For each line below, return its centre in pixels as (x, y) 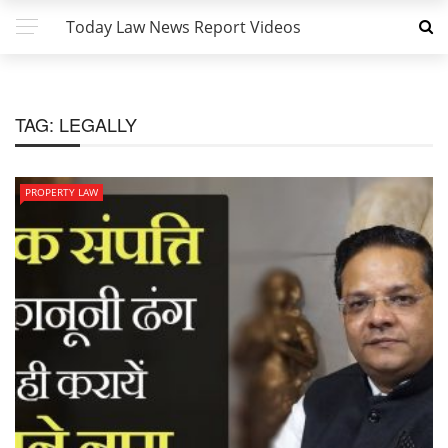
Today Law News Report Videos (183, 27)
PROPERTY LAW (61, 192)
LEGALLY (98, 124)
